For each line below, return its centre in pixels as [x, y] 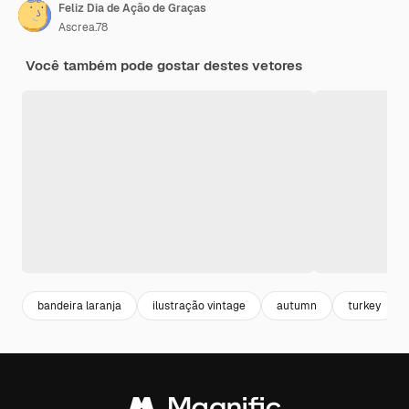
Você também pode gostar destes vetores [164, 66]
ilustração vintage [199, 305]
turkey [364, 305]
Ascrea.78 [83, 28]
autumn [297, 305]
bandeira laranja [79, 305]
